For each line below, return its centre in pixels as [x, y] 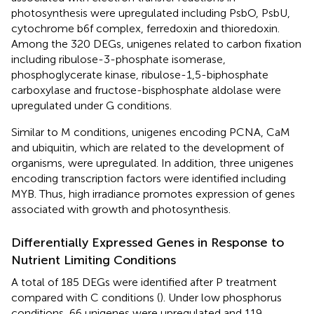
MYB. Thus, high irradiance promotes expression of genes [153, 194]
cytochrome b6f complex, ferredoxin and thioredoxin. [145, 29]
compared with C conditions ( [86, 298]
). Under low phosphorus [221, 298]
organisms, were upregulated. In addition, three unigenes [152, 163]
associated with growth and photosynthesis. [121, 210]
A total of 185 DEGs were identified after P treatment [144, 282]
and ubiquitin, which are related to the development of [148, 148]
